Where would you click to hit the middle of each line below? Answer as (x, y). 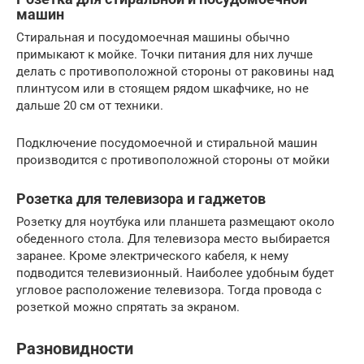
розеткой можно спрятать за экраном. (128, 308)
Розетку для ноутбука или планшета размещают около (175, 222)
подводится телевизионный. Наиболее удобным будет (175, 273)
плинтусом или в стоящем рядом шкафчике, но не (162, 89)
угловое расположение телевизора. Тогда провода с (169, 290)
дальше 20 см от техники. (90, 106)
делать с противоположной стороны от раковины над (175, 72)
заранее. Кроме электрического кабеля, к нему (152, 256)
